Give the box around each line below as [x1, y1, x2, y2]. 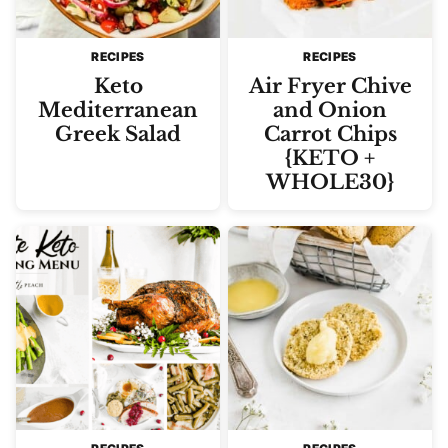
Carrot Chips [263, 122, 397, 146]
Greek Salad [55, 122, 181, 146]
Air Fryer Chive [248, 74, 412, 98]
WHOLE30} [266, 170, 394, 194]
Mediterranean [38, 98, 198, 122]
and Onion [273, 98, 387, 122]
